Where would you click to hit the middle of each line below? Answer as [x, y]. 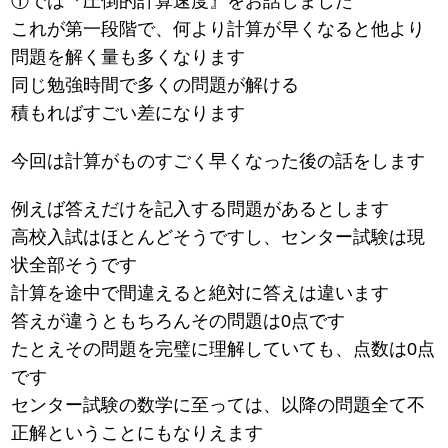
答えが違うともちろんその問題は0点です [178, 321]
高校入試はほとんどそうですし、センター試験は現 [218, 237]
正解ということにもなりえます [137, 433]
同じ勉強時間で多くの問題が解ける [155, 85]
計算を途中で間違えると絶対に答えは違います [200, 293]
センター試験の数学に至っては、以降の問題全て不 [218, 405]
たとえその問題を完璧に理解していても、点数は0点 [223, 349]
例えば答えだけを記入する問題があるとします [200, 209]
